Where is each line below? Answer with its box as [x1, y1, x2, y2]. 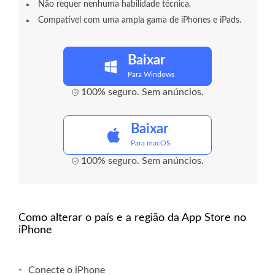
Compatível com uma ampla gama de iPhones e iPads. [38, 15, 241, 25]
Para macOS [131, 139, 171, 147]
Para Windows [127, 70, 174, 78]
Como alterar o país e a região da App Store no [18, 212, 246, 223]
